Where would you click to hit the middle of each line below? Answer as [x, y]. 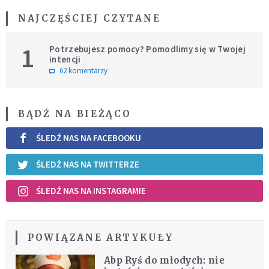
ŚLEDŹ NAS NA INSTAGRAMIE [91, 191]
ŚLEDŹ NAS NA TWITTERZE [88, 165]
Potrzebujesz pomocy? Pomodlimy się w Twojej [147, 49]
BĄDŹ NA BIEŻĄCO [75, 113]
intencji [65, 59]
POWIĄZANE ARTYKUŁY [101, 237]
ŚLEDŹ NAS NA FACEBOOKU [89, 138]
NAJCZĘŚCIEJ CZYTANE [89, 18]
